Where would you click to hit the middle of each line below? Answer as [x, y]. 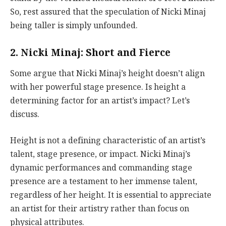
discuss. [25, 115]
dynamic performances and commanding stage [101, 167]
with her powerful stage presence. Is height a [98, 87]
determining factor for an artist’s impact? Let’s [100, 101]
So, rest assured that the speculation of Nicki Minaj [108, 12]
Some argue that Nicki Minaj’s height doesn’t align [107, 74]
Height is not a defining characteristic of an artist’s [108, 140]
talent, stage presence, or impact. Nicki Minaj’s [100, 154]
